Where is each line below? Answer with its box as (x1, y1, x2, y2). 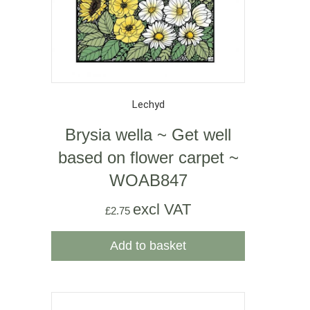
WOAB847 (109, 171, 188, 190)
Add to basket (110, 239, 186, 253)
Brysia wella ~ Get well (65, 125, 231, 145)
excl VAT (133, 201, 191, 219)
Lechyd (131, 98, 165, 111)
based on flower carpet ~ (57, 148, 239, 167)
